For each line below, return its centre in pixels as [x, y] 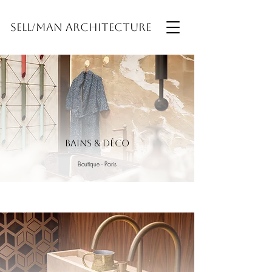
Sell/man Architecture [81, 27]
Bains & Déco [97, 143]
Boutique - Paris [97, 164]
